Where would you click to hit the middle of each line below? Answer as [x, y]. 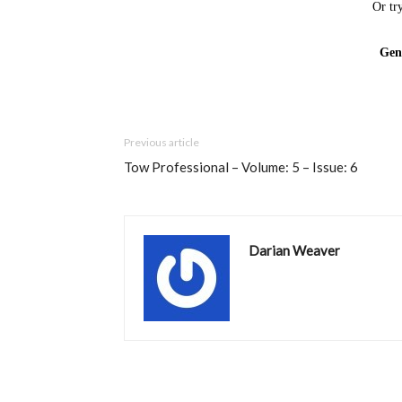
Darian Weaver [294, 250]
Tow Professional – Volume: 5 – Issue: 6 [241, 167]
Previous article [162, 142]
